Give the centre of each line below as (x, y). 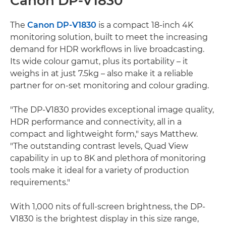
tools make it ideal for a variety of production (100, 170)
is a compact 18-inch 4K (145, 25)
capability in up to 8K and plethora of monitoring (108, 158)
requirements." (40, 182)
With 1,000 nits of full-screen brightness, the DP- (108, 206)
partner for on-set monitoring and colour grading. (109, 85)
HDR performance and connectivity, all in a (96, 122)
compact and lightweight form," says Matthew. (104, 134)
